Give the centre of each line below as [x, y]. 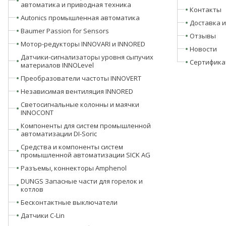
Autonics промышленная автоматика [80, 17]
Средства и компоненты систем [72, 147]
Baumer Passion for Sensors [65, 31]
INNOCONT [37, 112]
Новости [203, 49]
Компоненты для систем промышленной [86, 125]
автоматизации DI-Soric [59, 133]
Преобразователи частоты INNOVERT [81, 78]
